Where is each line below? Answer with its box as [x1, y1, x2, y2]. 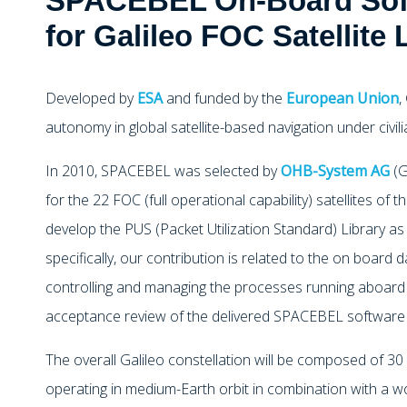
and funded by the [163, 87, 286, 108]
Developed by [45, 87, 137, 108]
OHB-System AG [281, 160, 390, 181]
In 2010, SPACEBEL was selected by [45, 160, 281, 181]
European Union [286, 87, 399, 108]
